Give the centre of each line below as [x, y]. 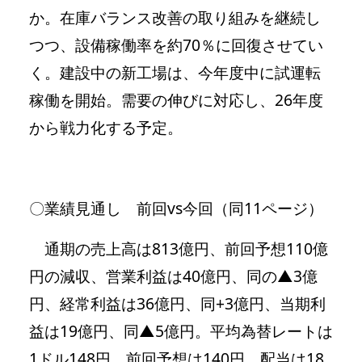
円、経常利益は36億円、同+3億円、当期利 [177, 303]
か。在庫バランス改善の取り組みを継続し [175, 17]
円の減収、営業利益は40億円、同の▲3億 [173, 276]
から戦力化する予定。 [106, 127]
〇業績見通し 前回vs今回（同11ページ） [176, 208]
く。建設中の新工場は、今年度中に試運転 [175, 72]
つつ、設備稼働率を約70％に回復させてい [176, 44]
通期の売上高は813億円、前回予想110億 [179, 248]
